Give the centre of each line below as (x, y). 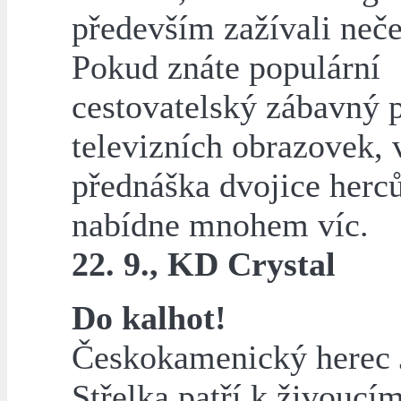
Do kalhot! (149, 318)
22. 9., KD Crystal (204, 264)
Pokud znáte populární (226, 68)
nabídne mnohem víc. (220, 225)
